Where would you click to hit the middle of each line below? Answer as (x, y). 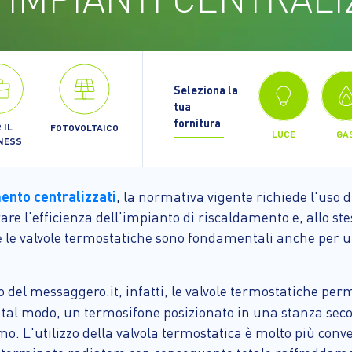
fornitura (197, 122)
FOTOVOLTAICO (84, 128)
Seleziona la (205, 89)
